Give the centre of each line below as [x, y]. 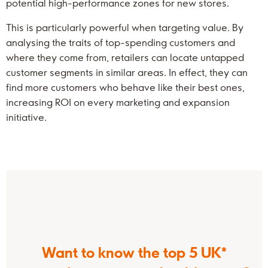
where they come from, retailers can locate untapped [125, 57]
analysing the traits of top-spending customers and [121, 42]
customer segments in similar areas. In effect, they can [127, 72]
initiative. [26, 117]
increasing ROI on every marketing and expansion [118, 102]
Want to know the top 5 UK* [134, 252]
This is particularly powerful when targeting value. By [125, 28]
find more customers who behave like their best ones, [125, 87]
